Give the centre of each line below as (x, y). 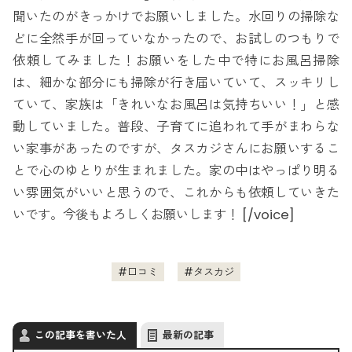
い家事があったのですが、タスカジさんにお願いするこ (176, 148)
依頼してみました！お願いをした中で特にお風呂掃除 (176, 60)
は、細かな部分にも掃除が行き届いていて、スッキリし (176, 82)
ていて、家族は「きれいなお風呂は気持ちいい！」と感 (176, 104)
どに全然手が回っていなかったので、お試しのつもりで (176, 38)
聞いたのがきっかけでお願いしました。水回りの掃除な (176, 16)
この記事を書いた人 (81, 335)
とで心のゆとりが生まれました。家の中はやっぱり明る (176, 170)
